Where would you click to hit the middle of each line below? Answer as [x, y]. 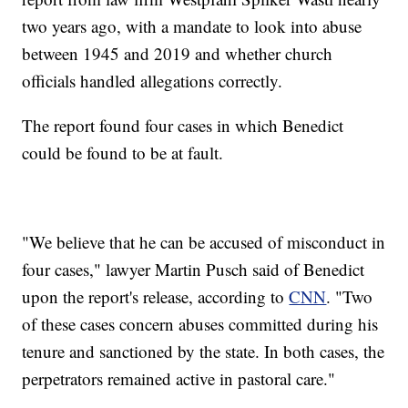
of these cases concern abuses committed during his [200, 324]
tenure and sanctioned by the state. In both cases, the [204, 352]
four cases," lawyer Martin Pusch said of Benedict [194, 270]
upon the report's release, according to [156, 297]
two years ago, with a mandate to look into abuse [192, 26]
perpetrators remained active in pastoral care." [179, 379]
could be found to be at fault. [123, 153]
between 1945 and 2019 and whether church [178, 54]
